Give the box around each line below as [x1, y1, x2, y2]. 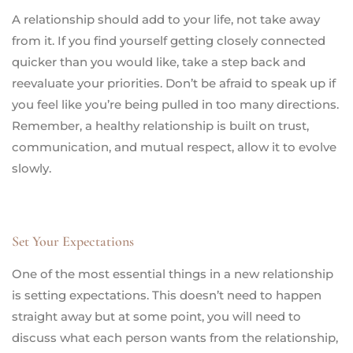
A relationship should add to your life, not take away [12, 11, 320, 27]
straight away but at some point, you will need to [12, 308, 301, 324]
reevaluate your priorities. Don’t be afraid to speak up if [12, 75, 336, 91]
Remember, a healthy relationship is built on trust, [12, 117, 309, 133]
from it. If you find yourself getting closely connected [12, 32, 325, 48]
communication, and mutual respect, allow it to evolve [12, 139, 336, 154]
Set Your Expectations [12, 232, 134, 250]
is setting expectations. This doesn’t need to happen [12, 287, 321, 303]
